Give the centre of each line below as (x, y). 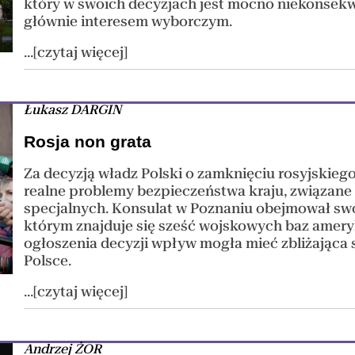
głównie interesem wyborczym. (128, 21)
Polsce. (48, 260)
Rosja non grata (88, 141)
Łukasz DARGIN (73, 110)
